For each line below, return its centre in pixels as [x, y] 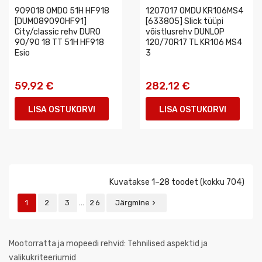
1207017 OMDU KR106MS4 [194, 11]
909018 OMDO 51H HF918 [62, 11]
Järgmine [132, 203]
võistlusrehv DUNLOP [185, 32]
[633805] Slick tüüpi [185, 21]
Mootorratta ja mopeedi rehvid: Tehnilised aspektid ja [108, 244]
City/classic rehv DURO [58, 32]
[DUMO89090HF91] [51, 21]
